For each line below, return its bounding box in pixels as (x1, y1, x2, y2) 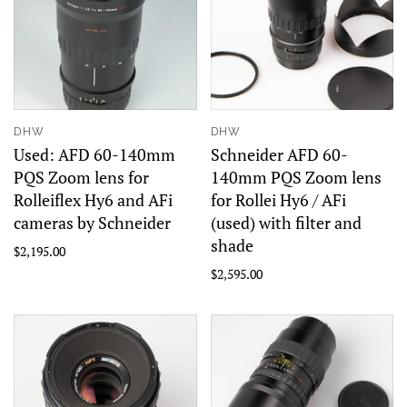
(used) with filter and (210, 212, 362, 233)
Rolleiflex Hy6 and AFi (14, 189, 173, 211)
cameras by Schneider (14, 212, 171, 233)
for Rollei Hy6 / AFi (210, 189, 346, 211)
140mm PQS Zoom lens (210, 166, 382, 188)
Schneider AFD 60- (210, 144, 348, 165)
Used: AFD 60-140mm (14, 144, 175, 165)
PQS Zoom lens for (14, 166, 149, 188)
